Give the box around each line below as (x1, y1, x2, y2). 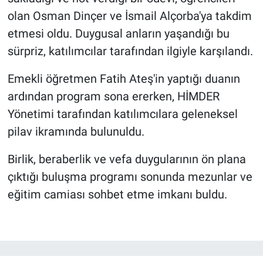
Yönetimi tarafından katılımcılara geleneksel (7, 107, 238, 122)
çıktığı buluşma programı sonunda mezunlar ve (7, 170, 252, 184)
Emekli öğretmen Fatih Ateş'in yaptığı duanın (7, 72, 240, 86)
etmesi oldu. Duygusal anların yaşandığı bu (7, 26, 230, 41)
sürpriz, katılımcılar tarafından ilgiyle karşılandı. (7, 44, 253, 59)
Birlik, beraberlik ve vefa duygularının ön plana (7, 152, 246, 167)
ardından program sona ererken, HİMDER (7, 89, 220, 104)
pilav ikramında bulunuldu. (7, 124, 144, 139)
